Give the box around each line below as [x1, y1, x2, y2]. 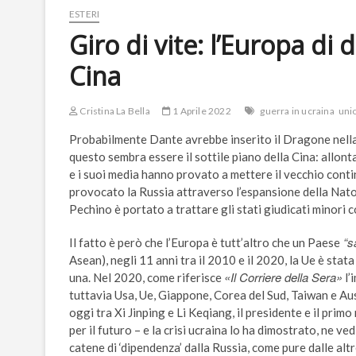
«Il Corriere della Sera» [224, 269, 342, 286]
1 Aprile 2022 [171, 105, 231, 118]
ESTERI [69, 8, 100, 21]
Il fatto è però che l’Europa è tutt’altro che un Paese [69, 235, 340, 250]
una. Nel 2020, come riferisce [69, 270, 224, 285]
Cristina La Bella [78, 105, 150, 118]
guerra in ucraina [260, 105, 335, 118]
